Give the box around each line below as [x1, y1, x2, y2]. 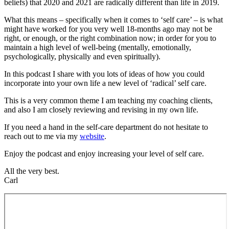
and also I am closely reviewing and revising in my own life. [4, 105, 198, 114]
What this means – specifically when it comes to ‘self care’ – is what [4, 15, 223, 24]
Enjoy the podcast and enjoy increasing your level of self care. [4, 149, 204, 158]
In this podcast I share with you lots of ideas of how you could [4, 69, 204, 78]
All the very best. [4, 166, 59, 175]
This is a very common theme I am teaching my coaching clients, [4, 96, 213, 105]
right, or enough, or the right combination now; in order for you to [4, 33, 216, 42]
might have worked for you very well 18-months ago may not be [4, 24, 212, 33]
